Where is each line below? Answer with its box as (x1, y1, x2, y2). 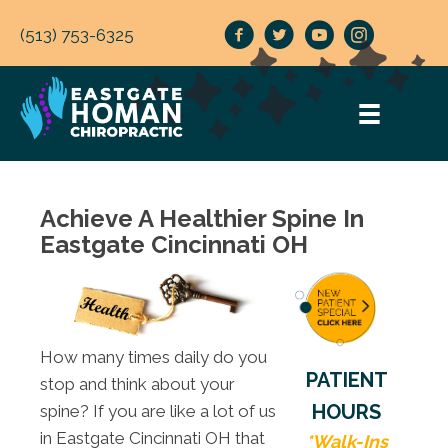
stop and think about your (40, 373, 235, 394)
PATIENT (305, 367, 388, 392)
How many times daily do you (40, 346, 267, 367)
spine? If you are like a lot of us (40, 400, 276, 421)
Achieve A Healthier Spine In (40, 204, 364, 234)
